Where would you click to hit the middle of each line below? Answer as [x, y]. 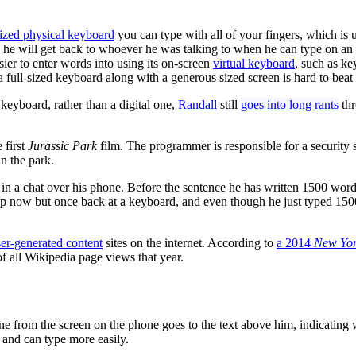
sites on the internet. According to [190, 242]
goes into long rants [290, 104]
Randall [197, 104]
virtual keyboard [254, 63]
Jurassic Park [62, 145]
